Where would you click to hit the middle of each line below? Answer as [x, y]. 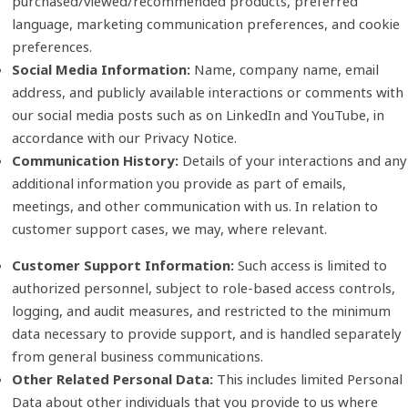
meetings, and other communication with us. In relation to [194, 205]
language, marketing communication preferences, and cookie [205, 23]
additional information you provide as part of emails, [178, 183]
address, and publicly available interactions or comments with [207, 92]
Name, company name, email [286, 69]
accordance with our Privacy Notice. [124, 137]
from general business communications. [137, 356]
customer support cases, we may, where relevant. [169, 228]
